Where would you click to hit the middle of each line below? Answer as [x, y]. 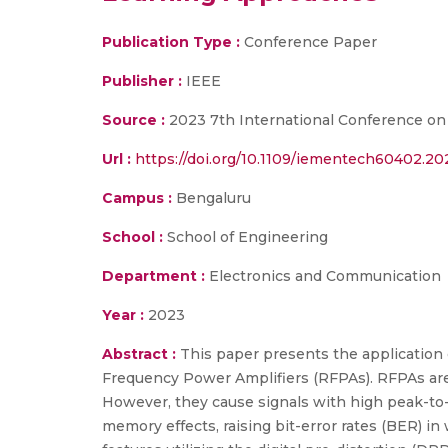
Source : [133, 120]
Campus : [137, 198]
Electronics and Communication [323, 276]
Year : [123, 315]
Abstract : [141, 354]
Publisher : [144, 81]
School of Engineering [245, 237]
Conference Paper [308, 42]
